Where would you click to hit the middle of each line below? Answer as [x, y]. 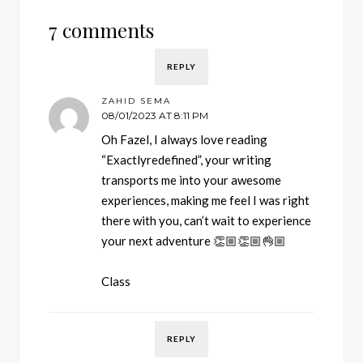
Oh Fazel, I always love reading [184, 140]
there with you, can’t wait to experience [206, 221]
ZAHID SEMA [136, 101]
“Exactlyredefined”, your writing [186, 160]
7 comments [101, 30]
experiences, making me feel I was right [205, 201]
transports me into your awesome [191, 180]
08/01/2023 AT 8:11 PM [155, 116]
